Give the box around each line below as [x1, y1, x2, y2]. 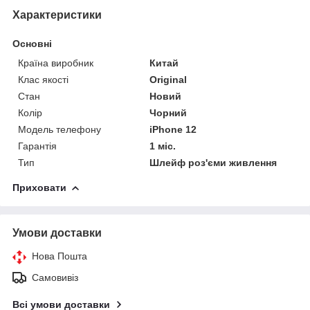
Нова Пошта [32, 250, 87, 262]
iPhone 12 [149, 123, 197, 135]
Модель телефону [18, 123, 101, 135]
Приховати [12, 181, 66, 193]
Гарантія [18, 140, 57, 152]
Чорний [149, 107, 188, 118]
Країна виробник [18, 57, 93, 69]
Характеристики [12, 8, 102, 21]
